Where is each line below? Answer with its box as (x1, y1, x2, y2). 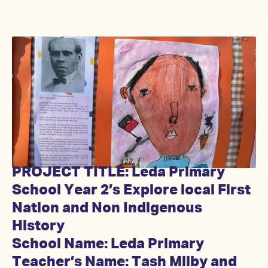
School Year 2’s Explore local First (12, 183, 251, 198)
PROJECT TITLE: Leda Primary (12, 165, 225, 180)
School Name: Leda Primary (12, 237, 204, 252)
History (12, 219, 65, 234)
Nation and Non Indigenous (12, 201, 202, 216)
